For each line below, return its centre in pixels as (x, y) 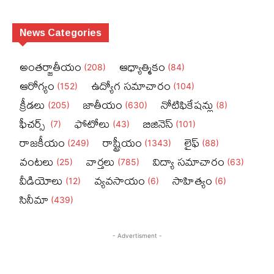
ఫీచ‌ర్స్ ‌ (34, 124)
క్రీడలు (32, 105)
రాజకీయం (42, 143)
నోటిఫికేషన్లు (187, 105)
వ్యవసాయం (120, 181)
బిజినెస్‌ (158, 124)
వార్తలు (101, 162)
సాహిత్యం (192, 181)
